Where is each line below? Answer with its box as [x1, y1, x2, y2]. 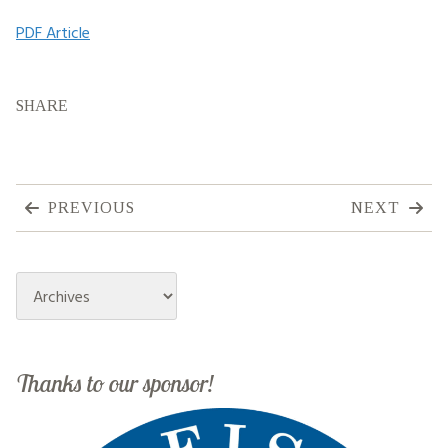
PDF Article [16, 20, 90, 44]
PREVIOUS [48, 199, 135, 216]
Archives [15, 271, 116, 302]
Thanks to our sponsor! [16, 368, 214, 398]
